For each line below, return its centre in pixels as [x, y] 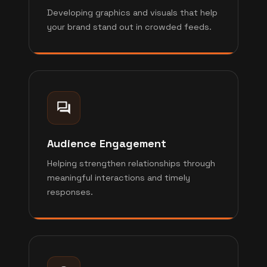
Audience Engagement [107, 143]
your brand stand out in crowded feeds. [129, 27]
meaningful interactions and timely [119, 178]
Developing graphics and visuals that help [132, 13]
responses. [70, 192]
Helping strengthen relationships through [131, 163]
